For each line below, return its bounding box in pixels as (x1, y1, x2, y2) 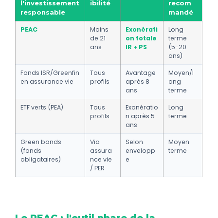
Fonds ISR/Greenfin (20, 69, 80, 77)
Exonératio (126, 103, 159, 112)
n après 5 (126, 112, 155, 121)
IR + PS (126, 43, 147, 52)
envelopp (126, 146, 156, 155)
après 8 (126, 77, 150, 86)
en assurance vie (20, 77, 74, 86)
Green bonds (20, 138, 62, 146)
